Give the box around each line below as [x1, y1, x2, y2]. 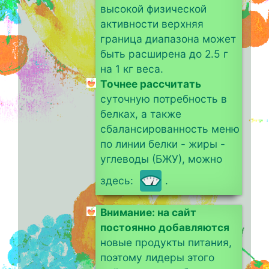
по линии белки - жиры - [100, 138, 226, 151]
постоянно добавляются [100, 221, 230, 234]
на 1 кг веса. [100, 62, 164, 76]
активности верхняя [100, 17, 204, 31]
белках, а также [100, 107, 182, 121]
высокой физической [100, 2, 207, 16]
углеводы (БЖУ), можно [100, 153, 223, 166]
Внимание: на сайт [100, 206, 197, 219]
